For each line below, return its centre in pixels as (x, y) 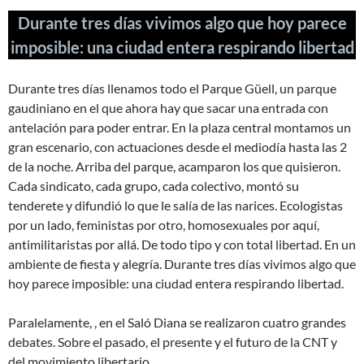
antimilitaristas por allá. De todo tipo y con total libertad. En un (182, 245)
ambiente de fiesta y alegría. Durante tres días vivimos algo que (182, 264)
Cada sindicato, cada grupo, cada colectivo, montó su (154, 186)
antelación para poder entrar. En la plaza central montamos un (180, 128)
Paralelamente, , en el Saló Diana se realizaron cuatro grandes (177, 323)
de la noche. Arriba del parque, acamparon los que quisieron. (174, 167)
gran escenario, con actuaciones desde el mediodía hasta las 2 (178, 147)
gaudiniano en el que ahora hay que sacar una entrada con (168, 108)
